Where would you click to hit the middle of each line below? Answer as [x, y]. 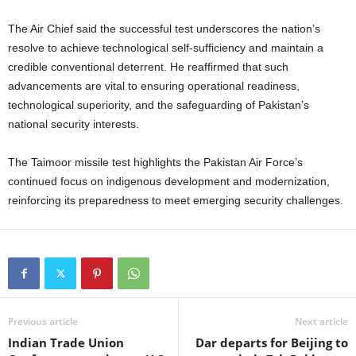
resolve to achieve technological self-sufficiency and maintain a [166, 47]
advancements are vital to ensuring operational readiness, [154, 85]
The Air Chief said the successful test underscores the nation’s [164, 28]
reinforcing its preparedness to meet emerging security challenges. [176, 200]
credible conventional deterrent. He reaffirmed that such [148, 66]
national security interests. [74, 124]
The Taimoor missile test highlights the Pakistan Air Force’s [155, 162]
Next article [321, 321]
